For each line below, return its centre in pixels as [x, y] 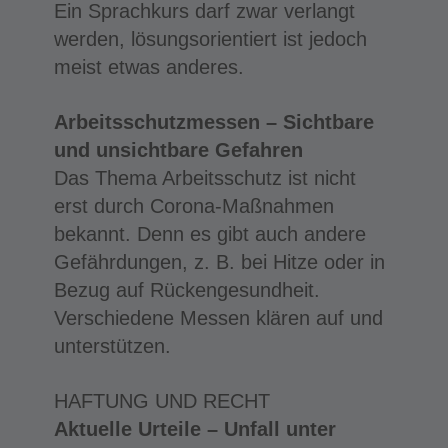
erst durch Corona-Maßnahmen [193, 205]
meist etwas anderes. [148, 66]
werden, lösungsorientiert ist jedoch [210, 38]
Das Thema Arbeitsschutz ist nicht [204, 177]
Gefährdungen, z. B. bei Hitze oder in [219, 261]
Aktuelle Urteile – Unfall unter [194, 428]
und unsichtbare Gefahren [178, 149]
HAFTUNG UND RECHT [161, 400]
